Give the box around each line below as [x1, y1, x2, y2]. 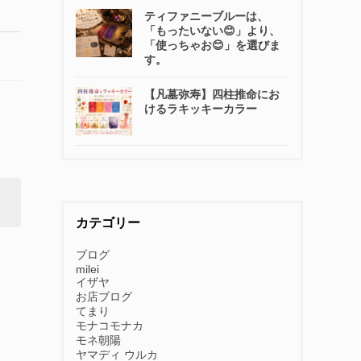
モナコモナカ [76, 319, 143, 332]
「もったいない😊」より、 [144, 24, 280, 37]
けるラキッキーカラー [144, 102, 257, 115]
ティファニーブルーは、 [144, 10, 268, 23]
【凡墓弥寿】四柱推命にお [144, 88, 280, 101]
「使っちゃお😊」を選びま [144, 39, 280, 52]
